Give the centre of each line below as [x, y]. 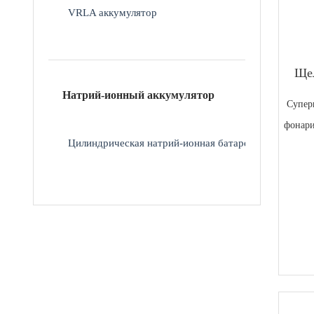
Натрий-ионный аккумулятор [139, 95]
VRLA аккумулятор [113, 12]
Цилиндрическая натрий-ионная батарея [161, 142]
